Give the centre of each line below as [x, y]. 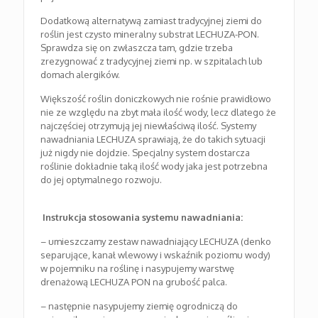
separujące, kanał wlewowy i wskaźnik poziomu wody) [156, 254]
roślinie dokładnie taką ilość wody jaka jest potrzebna [154, 166]
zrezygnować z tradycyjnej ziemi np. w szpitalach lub [152, 61]
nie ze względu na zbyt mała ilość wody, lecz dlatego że [159, 112]
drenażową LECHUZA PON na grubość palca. [134, 281]
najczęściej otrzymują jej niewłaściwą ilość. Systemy [149, 125]
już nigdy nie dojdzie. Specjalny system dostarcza [146, 152]
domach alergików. [81, 74]
